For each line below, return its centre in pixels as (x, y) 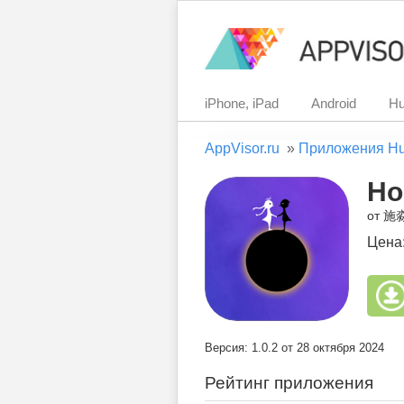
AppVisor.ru (242, 148)
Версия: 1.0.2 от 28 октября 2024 (294, 348)
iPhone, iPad (242, 103)
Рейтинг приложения (289, 383)
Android (334, 103)
